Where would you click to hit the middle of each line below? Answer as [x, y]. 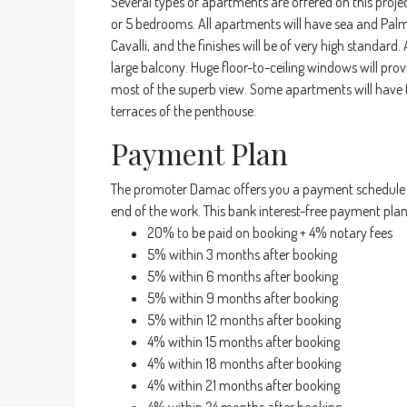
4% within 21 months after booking [243, 385]
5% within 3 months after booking [242, 254]
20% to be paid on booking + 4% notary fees [270, 233]
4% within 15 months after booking [243, 342]
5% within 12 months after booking [244, 320]
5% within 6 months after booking [243, 276]
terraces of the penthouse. [184, 111]
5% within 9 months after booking [243, 298]
